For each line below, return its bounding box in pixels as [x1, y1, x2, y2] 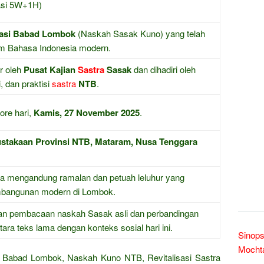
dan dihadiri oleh [131, 63, 196, 75]
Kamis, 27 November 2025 [34, 106, 140, 119]
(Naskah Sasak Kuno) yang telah [75, 27, 205, 39]
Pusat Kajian [24, 63, 78, 76]
